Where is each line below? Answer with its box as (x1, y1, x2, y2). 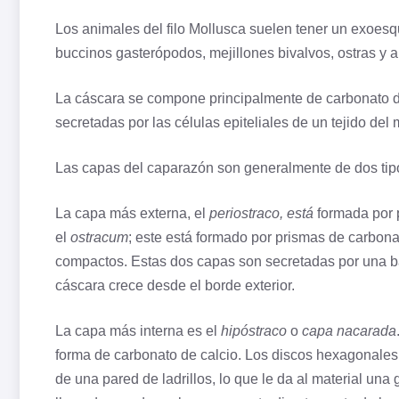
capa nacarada (302, 323, 396, 339)
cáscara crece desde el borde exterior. (55, 278, 295, 294)
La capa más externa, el (55, 206, 209, 222)
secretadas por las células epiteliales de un (55, 115, 331, 131)
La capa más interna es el (55, 323, 221, 339)
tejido (331, 115, 366, 131)
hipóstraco (221, 323, 287, 339)
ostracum (70, 230, 128, 246)
